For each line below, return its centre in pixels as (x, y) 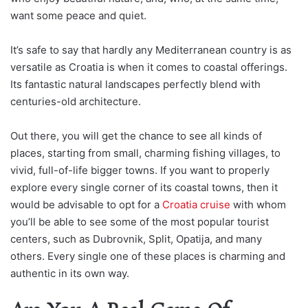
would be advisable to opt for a (86, 205)
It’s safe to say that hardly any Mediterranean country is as (151, 50)
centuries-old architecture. (76, 102)
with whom (258, 205)
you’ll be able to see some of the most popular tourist (140, 222)
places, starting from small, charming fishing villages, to (145, 153)
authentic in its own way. (70, 274)
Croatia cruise (196, 205)
